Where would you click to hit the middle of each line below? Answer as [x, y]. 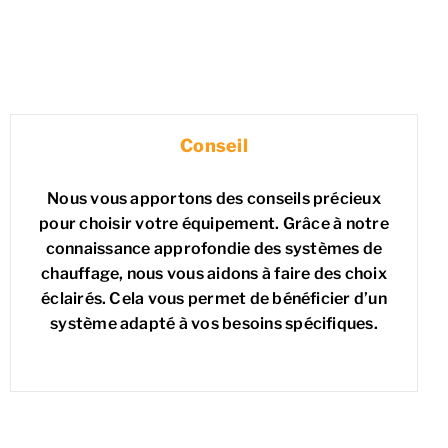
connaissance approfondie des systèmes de [214, 249]
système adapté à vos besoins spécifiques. [214, 324]
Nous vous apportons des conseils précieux [214, 199]
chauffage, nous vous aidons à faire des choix [214, 274]
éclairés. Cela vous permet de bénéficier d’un [214, 299]
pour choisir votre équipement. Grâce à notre [214, 224]
